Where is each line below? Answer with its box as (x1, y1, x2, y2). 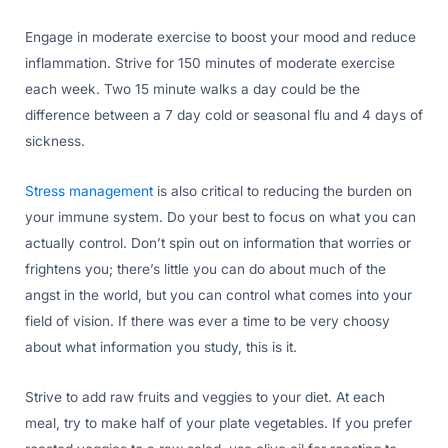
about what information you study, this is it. (25, 338, 297, 355)
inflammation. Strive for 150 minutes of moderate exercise (25, 54, 395, 71)
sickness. (25, 132, 85, 149)
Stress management (25, 182, 153, 199)
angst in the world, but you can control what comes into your (25, 286, 412, 303)
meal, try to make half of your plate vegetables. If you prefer (25, 414, 412, 431)
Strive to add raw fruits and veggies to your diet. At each (25, 388, 385, 405)
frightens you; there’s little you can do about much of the (25, 260, 386, 277)
